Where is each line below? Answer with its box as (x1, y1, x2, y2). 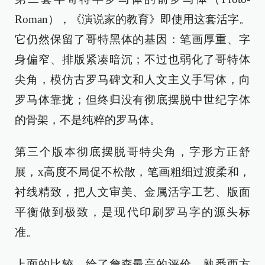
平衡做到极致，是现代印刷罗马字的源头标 (15, 206, 250, 218)
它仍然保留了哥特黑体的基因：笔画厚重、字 (15, 33, 250, 46)
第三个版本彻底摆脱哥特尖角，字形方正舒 (15, 146, 250, 158)
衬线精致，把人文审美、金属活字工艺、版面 (15, 186, 250, 198)
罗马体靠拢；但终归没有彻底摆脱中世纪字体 (15, 93, 250, 106)
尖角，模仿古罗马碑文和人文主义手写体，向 (15, 73, 250, 86)
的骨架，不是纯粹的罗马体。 (15, 114, 161, 126)
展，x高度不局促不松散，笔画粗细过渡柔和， (15, 166, 250, 178)
